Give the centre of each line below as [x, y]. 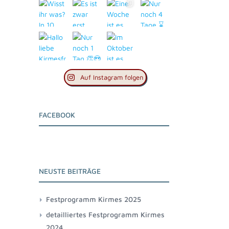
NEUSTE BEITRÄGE [70, 171]
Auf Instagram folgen [111, 77]
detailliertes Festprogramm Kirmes [105, 214]
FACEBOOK [57, 115]
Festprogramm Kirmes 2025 [94, 199]
